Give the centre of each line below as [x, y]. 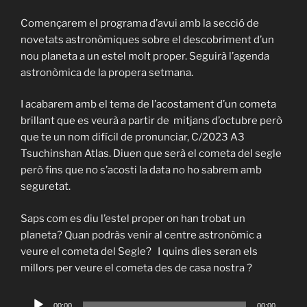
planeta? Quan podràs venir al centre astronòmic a [141, 235]
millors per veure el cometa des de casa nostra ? [136, 268]
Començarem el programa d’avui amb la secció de [140, 23]
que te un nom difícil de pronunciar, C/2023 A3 [133, 137]
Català [75, 172]
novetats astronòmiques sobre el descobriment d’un [147, 39]
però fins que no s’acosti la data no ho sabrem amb [141, 170]
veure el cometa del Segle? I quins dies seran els [139, 251]
